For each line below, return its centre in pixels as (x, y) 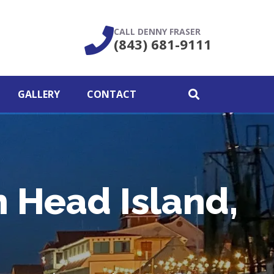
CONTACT (112, 94)
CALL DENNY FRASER (157, 31)
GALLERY (39, 94)
